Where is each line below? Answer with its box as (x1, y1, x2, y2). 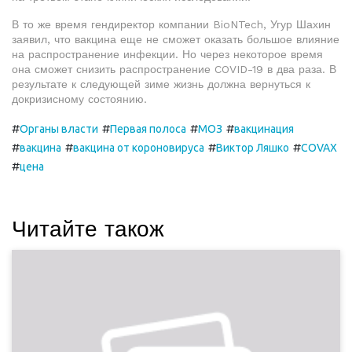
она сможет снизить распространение (12, 63, 214, 75)
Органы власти (20, 123, 98, 135)
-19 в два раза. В (247, 63, 336, 75)
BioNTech (213, 18, 263, 31)
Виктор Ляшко (216, 141, 289, 154)
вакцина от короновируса (73, 141, 204, 154)
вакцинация (234, 123, 294, 135)
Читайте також (12, 216, 164, 242)
